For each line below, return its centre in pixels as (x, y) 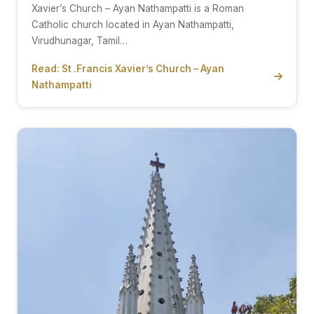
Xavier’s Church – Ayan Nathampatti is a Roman (138, 8)
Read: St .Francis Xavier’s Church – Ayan (128, 68)
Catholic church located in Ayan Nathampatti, (133, 24)
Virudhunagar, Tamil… (80, 40)
